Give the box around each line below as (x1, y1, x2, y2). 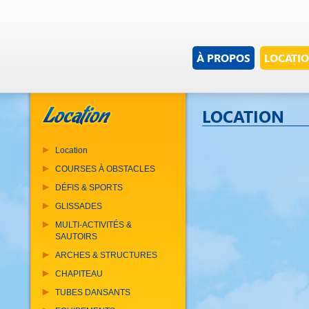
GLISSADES (55, 201, 102, 211)
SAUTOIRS (55, 232, 97, 241)
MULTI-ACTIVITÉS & (55, 220, 132, 230)
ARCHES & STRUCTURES (55, 250, 157, 260)
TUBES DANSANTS (55, 288, 130, 297)
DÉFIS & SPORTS (55, 183, 123, 192)
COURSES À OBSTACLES (55, 164, 155, 174)
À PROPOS (197, 50, 250, 66)
